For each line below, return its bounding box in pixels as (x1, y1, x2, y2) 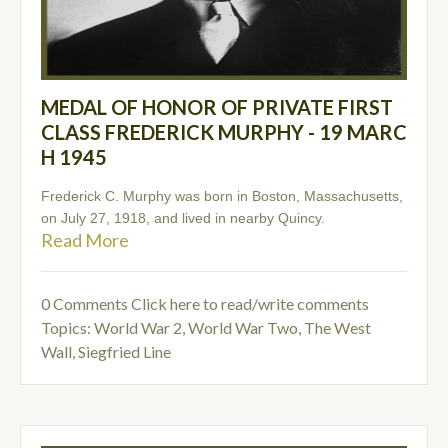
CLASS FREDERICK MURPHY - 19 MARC (41, 120, 407, 145)
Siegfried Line (78, 342, 171, 362)
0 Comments (41, 294, 131, 314)
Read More (41, 229, 129, 252)
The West (304, 318, 371, 338)
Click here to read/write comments (131, 294, 369, 314)
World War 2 (94, 318, 182, 338)
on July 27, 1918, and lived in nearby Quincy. (41, 210, 325, 227)
